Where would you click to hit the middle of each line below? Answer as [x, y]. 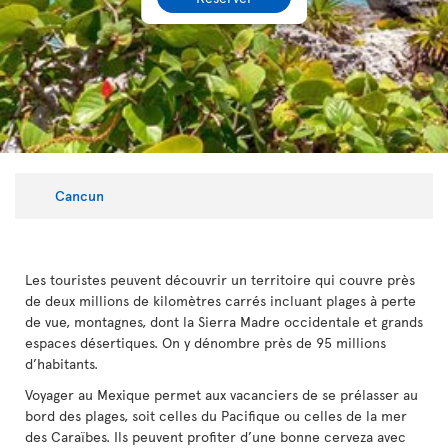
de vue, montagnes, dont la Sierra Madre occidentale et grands [224, 322]
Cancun [79, 195]
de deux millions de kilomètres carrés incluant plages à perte [220, 301]
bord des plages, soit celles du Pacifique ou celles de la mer [216, 416]
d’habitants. [61, 364]
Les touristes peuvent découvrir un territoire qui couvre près [220, 280]
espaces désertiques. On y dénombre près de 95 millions [205, 343]
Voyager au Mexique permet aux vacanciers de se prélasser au [221, 395]
